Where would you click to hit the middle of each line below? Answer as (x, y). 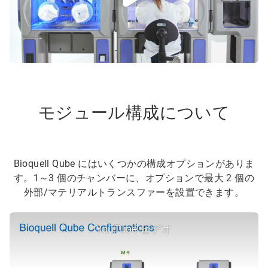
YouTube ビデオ (134, 229)
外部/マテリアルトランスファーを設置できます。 (134, 192)
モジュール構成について (134, 112)
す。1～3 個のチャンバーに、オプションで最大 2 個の (134, 178)
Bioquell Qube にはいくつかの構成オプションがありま (134, 163)
